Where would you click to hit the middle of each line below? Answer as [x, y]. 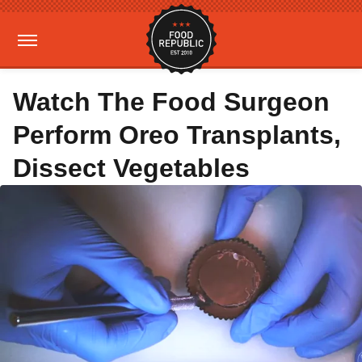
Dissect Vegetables [131, 168]
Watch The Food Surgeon [171, 102]
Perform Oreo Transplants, [177, 135]
